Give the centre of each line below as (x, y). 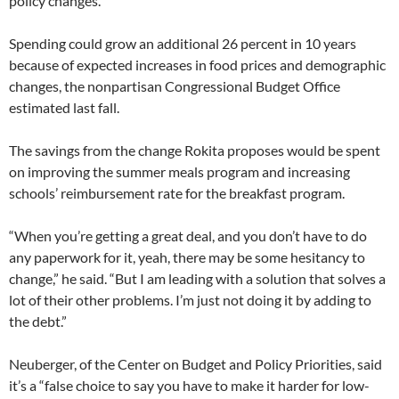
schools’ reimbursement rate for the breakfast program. (177, 193)
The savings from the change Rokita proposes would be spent (195, 150)
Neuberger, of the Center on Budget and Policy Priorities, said (195, 364)
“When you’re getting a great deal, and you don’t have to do (188, 236)
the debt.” (38, 321)
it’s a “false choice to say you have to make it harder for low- (189, 385)
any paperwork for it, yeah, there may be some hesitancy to (187, 257)
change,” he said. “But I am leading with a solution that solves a (197, 278)
